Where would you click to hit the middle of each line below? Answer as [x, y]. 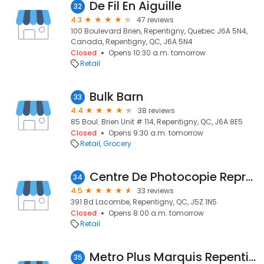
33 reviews [156, 191]
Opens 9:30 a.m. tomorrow [156, 133]
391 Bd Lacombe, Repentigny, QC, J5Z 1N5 [144, 202]
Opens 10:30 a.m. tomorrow [157, 53]
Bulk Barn [116, 97]
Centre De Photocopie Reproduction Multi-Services [249, 177]
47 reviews [155, 20]
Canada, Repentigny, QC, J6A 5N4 [132, 42]
